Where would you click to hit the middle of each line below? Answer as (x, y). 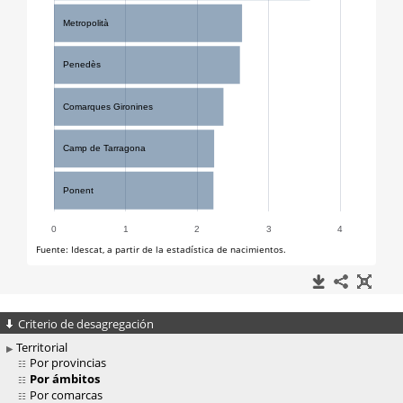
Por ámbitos (63, 379)
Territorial (42, 348)
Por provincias (68, 363)
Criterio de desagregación (86, 323)
